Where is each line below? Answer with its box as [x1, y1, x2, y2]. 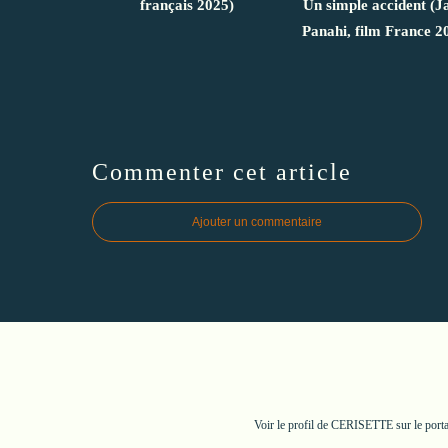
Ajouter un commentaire [192, 214, 322, 229]
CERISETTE [331, 417, 393, 432]
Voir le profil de [254, 417, 331, 432]
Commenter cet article [92, 158, 352, 185]
